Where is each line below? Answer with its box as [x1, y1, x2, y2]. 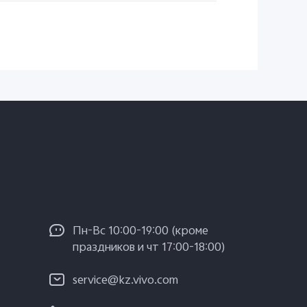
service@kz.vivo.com [73, 271, 178, 291]
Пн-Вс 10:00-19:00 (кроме [73, 222, 208, 242]
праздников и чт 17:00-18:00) [73, 238, 225, 258]
